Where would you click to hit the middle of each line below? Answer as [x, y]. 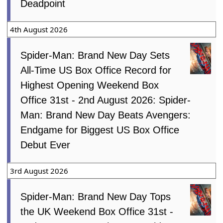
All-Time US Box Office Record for [96, 70]
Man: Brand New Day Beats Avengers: [106, 115]
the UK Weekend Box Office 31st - [97, 212]
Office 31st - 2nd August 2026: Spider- [106, 100]
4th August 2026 [39, 30]
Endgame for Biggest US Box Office [100, 130]
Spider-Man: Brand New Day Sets [95, 56]
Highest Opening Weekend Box [90, 85]
